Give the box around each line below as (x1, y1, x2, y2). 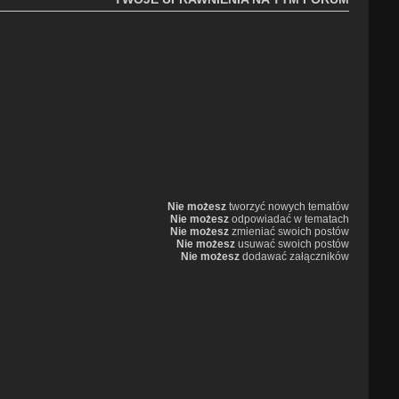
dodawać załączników (240, 250, 350, 264)
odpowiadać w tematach (229, 213, 350, 226)
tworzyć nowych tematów (226, 200, 350, 214)
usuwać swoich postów (235, 238, 350, 251)
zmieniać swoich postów (229, 225, 350, 239)
